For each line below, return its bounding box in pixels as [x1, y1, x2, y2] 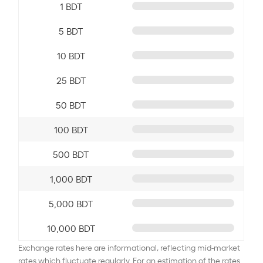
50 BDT [56, 97, 86, 111]
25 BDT [56, 73, 86, 86]
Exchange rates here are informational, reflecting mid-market [18, 241, 241, 252]
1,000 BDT [49, 171, 92, 185]
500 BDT [53, 147, 89, 160]
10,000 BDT [46, 221, 95, 234]
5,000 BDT [49, 196, 93, 210]
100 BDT [53, 122, 88, 136]
